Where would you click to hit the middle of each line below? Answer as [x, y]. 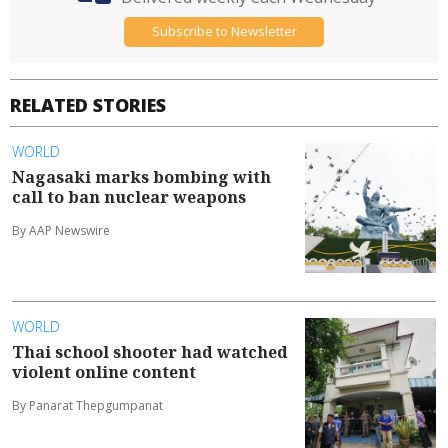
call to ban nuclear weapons [129, 196]
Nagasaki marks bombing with [141, 176]
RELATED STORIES [88, 104]
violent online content [104, 371]
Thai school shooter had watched [150, 351]
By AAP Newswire [61, 230]
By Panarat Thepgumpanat [87, 405]
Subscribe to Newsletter [224, 31]
